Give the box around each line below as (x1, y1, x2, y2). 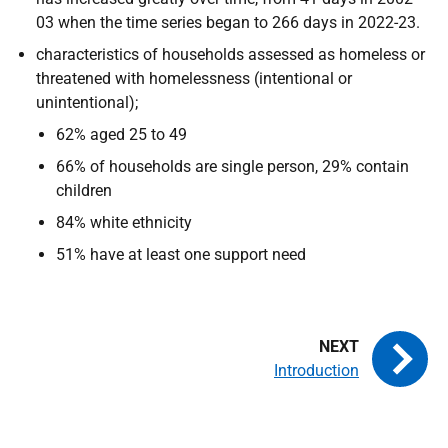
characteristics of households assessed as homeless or (36, 44, 425, 64)
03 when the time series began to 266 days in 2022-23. (36, 12, 420, 32)
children (56, 180, 112, 200)
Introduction (274, 360, 359, 380)
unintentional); (36, 92, 138, 112)
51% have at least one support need (56, 244, 306, 264)
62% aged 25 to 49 (56, 124, 187, 144)
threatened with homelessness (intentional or (36, 68, 352, 88)
